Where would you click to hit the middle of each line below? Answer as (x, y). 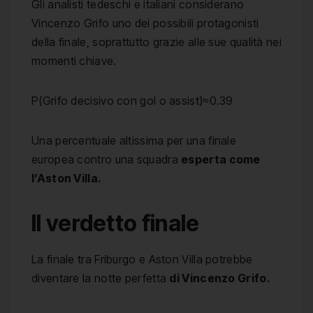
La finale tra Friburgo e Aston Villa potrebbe (142, 260)
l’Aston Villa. (67, 179)
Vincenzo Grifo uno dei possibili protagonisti (145, 23)
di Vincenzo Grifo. (220, 278)
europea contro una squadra (107, 160)
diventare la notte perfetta (101, 278)
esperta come (221, 160)
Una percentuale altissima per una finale (134, 141)
